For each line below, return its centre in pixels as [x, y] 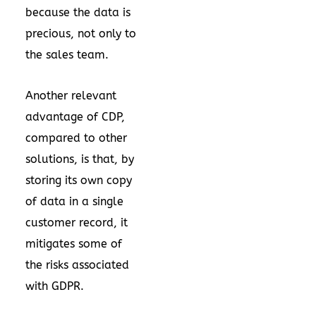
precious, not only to [81, 34]
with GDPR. [55, 286]
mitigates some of [74, 244]
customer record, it [77, 223]
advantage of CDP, [75, 117]
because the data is [78, 12]
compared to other [76, 138]
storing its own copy [79, 180]
